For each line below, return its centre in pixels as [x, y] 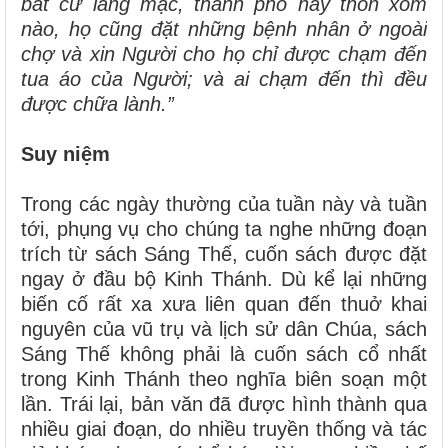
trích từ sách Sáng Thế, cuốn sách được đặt [224, 253]
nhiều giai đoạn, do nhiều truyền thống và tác [224, 428]
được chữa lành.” [97, 103]
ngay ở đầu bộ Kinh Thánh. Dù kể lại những [224, 278]
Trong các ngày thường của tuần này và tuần [224, 203]
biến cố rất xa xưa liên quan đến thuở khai [224, 303]
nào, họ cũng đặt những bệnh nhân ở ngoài [224, 28]
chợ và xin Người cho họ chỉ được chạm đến [224, 53]
